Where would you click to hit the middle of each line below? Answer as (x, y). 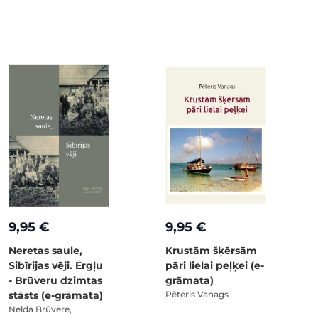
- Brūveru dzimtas (55, 280)
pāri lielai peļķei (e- (215, 265)
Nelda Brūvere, (40, 309)
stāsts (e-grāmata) (56, 295)
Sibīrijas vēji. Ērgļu (56, 265)
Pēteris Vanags (197, 294)
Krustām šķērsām (211, 250)
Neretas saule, (45, 250)
